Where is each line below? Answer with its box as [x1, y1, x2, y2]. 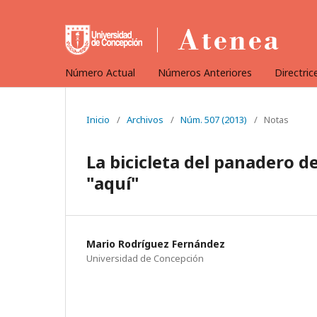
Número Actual [65, 66, 135, 79]
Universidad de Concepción [86, 252, 204, 265]
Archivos [127, 113, 163, 126]
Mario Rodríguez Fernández [86, 237, 225, 250]
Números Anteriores [158, 66, 252, 79]
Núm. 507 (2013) [180, 113, 247, 126]
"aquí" [86, 171, 139, 195]
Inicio [86, 113, 110, 126]
